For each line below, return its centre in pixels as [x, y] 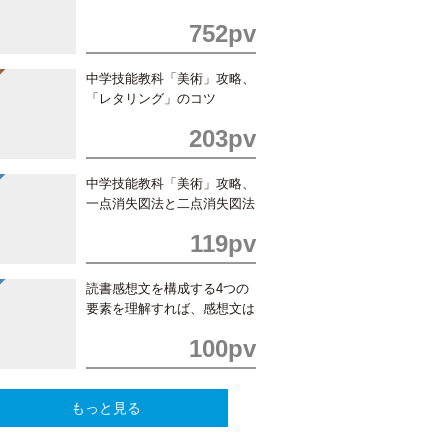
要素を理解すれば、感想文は [170, 308]
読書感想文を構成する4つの [167, 288]
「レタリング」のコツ [151, 98]
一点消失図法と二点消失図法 [170, 203]
